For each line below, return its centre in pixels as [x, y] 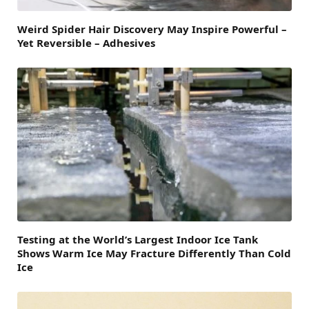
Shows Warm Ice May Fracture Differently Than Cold [154, 253]
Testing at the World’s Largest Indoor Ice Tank [138, 240]
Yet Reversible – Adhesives [86, 42]
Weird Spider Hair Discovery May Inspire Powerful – [152, 29]
